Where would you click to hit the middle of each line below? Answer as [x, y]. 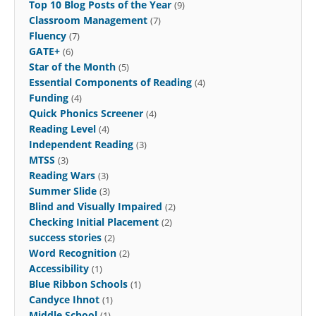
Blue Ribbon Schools [78, 284]
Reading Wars [62, 176]
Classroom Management [88, 20]
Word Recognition [73, 253]
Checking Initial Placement [94, 222]
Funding [49, 98]
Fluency [48, 36]
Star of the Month [72, 67]
